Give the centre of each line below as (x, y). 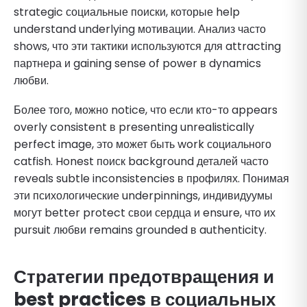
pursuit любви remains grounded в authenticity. (140, 230)
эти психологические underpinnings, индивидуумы (143, 195)
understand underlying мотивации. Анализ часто (140, 29)
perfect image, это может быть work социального (143, 144)
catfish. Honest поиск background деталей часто (141, 161)
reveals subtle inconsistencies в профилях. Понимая (151, 178)
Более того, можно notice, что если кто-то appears (146, 110)
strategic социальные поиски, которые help (127, 12)
